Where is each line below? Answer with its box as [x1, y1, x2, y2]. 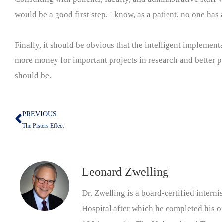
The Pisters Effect [22, 122, 64, 129]
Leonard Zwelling [82, 165, 168, 178]
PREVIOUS [22, 110, 56, 118]
